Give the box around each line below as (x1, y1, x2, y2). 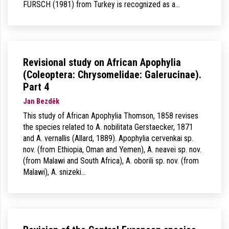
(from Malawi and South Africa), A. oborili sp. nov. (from (23, 156, 199, 166)
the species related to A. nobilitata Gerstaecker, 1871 (23, 122, 193, 132)
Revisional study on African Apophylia (23, 56, 181, 68)
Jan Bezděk (23, 97, 59, 106)
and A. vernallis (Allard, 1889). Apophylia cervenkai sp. (23, 133, 193, 143)
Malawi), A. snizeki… (23, 167, 86, 177)
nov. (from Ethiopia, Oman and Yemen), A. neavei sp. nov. (23, 145, 201, 154)
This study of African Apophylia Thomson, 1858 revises (23, 111, 198, 121)
